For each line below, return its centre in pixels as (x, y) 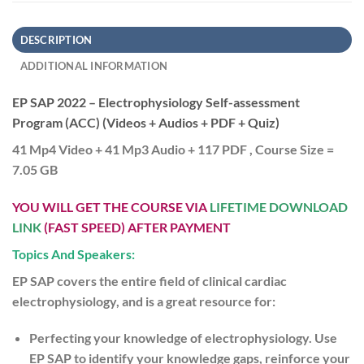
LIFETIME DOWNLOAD (279, 206)
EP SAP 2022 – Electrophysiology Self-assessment (156, 102)
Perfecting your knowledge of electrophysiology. (170, 338)
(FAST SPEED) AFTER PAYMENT (136, 227)
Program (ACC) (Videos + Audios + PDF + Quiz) (146, 122)
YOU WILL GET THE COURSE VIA (111, 206)
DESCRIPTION (56, 39)
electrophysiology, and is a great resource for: (144, 301)
